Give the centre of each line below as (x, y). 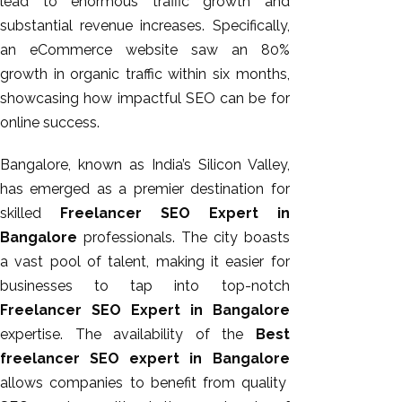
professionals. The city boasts (184, 238)
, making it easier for (218, 262)
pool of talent (98, 262)
